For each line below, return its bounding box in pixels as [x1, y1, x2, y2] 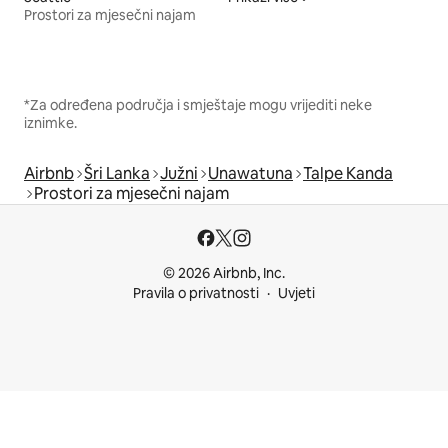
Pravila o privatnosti [133, 284, 259, 302]
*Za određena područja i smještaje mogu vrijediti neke [24, 95, 372, 114]
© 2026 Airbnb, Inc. [163, 264, 285, 282]
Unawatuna [208, 162, 293, 184]
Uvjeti [278, 284, 315, 302]
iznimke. [24, 113, 77, 132]
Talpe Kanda [303, 162, 393, 184]
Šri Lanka [84, 162, 150, 184]
